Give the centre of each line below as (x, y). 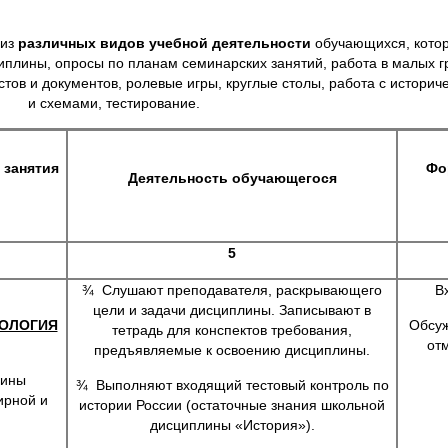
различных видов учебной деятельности (164, 43)
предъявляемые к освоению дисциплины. (232, 350)
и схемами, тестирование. (114, 103)
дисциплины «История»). (232, 425)
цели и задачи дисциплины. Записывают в (232, 310)
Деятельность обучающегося (232, 178)
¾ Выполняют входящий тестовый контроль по (232, 385)
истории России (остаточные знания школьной (232, 405)
